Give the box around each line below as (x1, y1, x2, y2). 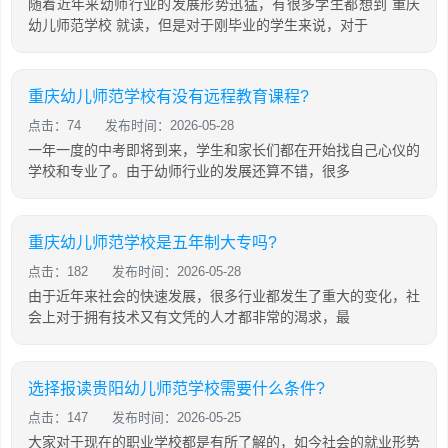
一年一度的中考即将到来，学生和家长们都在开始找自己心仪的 (28, 142, 420, 158)
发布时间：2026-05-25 (112, 410, 241, 425)
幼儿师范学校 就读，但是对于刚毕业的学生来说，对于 (28, 17, 368, 33)
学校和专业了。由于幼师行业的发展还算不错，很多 (28, 163, 350, 179)
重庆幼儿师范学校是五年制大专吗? (28, 234, 277, 251)
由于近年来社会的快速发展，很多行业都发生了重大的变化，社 (28, 288, 420, 304)
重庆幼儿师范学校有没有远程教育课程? (28, 88, 309, 105)
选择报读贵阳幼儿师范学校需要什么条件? (28, 380, 325, 397)
